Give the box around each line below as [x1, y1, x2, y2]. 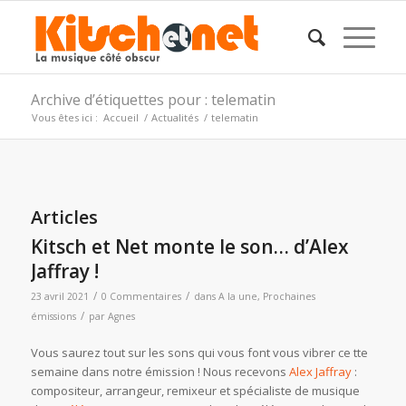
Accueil [102, 111, 139, 124]
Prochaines [262, 290, 315, 303]
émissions [30, 310, 76, 323]
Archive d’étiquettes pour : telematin [30, 90, 275, 110]
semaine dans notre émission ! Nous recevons [30, 363, 289, 381]
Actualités [150, 111, 198, 124]
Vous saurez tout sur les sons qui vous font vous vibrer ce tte [30, 344, 368, 362]
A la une [217, 290, 257, 303]
